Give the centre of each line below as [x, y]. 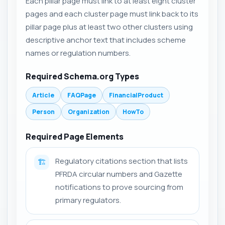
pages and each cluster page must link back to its [112, 14]
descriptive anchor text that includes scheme [106, 40]
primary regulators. [88, 200]
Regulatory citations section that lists [122, 161]
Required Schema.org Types [82, 76]
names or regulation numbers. [78, 53]
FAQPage [82, 95]
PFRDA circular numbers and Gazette [119, 174]
